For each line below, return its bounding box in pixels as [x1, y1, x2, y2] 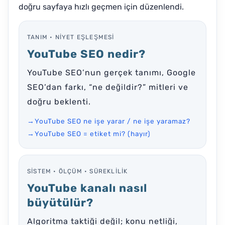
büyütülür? [27, 195, 93, 209]
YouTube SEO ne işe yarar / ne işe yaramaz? [35, 117, 190, 125]
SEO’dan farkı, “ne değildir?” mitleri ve [27, 82, 188, 92]
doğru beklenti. [27, 96, 91, 106]
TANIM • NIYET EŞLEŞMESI [27, 33, 115, 41]
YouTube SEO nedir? [27, 47, 146, 61]
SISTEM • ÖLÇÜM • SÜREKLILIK [27, 167, 128, 175]
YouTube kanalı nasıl [27, 181, 147, 195]
